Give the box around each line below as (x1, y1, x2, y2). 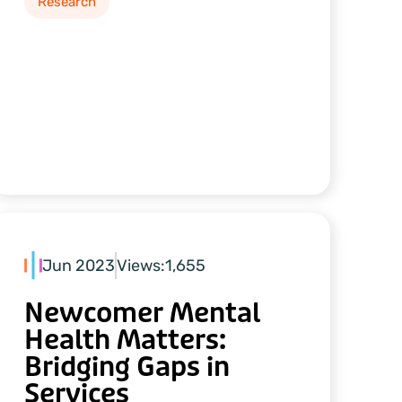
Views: (116, 255, 165, 275)
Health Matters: (23, 323, 226, 358)
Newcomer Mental (23, 296, 260, 331)
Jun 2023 (41, 255, 115, 275)
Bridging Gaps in (23, 350, 230, 385)
